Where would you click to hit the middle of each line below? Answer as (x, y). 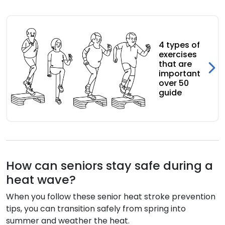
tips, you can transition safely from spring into (96, 209)
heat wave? (41, 180)
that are (175, 64)
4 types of (179, 45)
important (180, 73)
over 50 (174, 83)
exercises (178, 54)
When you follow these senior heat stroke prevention (111, 197)
